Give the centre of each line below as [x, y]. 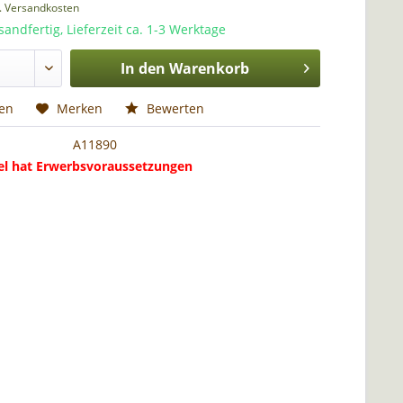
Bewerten [174, 108]
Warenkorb [209, 68]
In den [143, 68]
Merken [80, 108]
